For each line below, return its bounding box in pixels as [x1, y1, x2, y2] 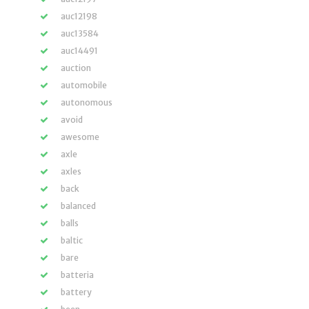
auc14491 [61, 45, 98, 56]
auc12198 [61, 10, 97, 21]
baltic [61, 235, 83, 246]
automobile [61, 79, 107, 90]
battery [61, 286, 92, 297]
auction [61, 62, 91, 73]
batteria [61, 269, 94, 280]
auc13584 [61, 28, 99, 39]
